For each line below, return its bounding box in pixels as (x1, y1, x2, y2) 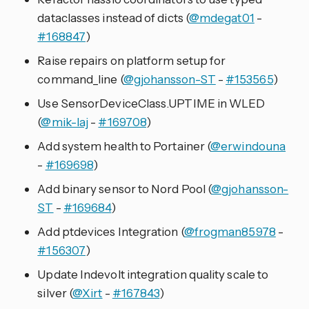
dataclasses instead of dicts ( (37, 10, 189, 26)
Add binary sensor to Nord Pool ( (37, 181, 212, 197)
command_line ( (37, 72, 123, 87)
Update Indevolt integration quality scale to (37, 267, 269, 282)
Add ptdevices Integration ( (37, 224, 184, 239)
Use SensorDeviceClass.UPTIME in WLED (37, 96, 266, 111)
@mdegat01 (188, 10, 255, 26)
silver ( (37, 286, 73, 301)
